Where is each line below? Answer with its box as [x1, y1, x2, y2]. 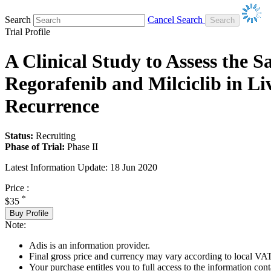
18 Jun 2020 [110, 162, 157, 172]
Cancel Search [148, 14, 203, 25]
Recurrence [5, 95, 99, 117]
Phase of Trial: [5, 141, 65, 152]
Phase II [67, 141, 98, 152]
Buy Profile [10, 208, 48, 218]
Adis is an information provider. [29, 240, 150, 250]
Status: [5, 130, 33, 141]
